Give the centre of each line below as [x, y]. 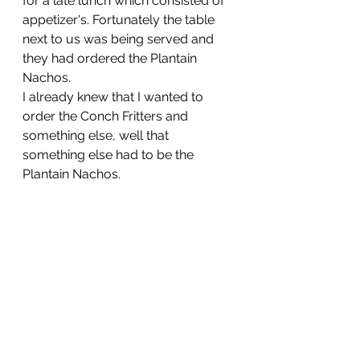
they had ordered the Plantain [111, 58]
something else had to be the [110, 155]
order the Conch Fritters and [107, 116]
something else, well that [97, 135]
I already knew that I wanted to [115, 97]
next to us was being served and [120, 39]
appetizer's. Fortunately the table [120, 20]
